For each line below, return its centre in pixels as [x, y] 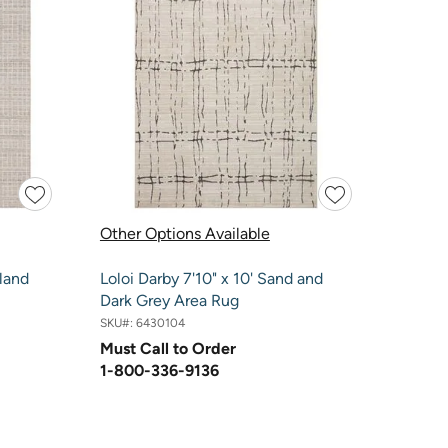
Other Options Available [184, 234]
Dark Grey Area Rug [169, 301]
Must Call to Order [167, 348]
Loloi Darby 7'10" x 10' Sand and [211, 279]
